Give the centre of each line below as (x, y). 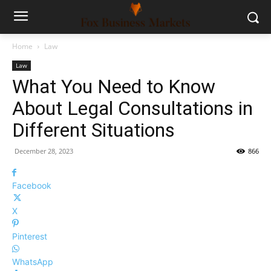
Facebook (32, 185)
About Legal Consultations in (132, 108)
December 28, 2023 (44, 151)
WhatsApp (33, 262)
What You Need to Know (114, 87)
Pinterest (30, 236)
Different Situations (93, 130)
